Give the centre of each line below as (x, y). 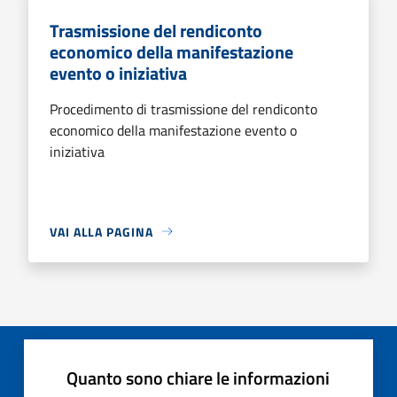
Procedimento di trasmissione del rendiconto (183, 109)
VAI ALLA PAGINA (101, 231)
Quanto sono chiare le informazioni (198, 378)
